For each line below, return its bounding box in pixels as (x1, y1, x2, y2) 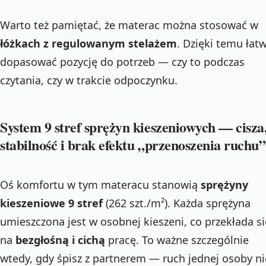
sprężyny (201, 177, 248, 192)
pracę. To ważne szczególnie (105, 232, 249, 247)
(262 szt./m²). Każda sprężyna (103, 195, 251, 210)
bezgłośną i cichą (15, 232, 105, 247)
